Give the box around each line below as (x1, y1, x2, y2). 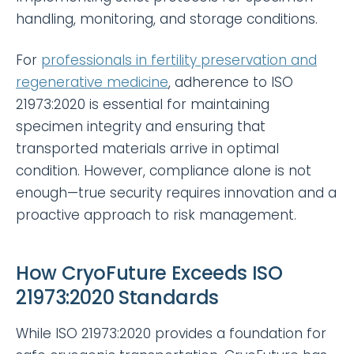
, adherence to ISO (168, 72, 293, 92)
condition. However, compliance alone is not (16, 160, 311, 180)
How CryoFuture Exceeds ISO (16, 259, 283, 286)
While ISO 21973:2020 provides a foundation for (16, 323, 326, 343)
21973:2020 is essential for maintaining (16, 94, 269, 114)
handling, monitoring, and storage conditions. (16, 9, 318, 28)
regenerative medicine (16, 72, 168, 92)
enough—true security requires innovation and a (16, 183, 337, 202)
